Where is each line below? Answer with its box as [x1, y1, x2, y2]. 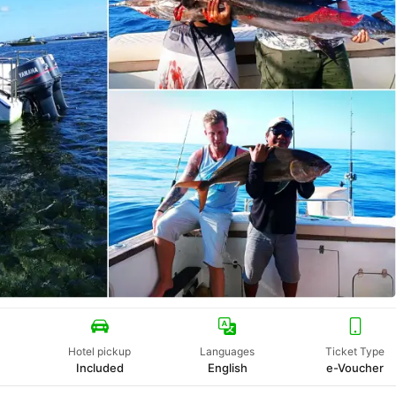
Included [75, 361, 124, 376]
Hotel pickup [68, 345, 131, 359]
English [207, 361, 247, 376]
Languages [200, 345, 255, 359]
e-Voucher [326, 361, 385, 376]
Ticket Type [325, 345, 385, 359]
